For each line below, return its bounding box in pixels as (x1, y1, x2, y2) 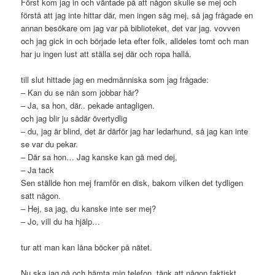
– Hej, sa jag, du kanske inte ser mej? (21, 203, 157, 215)
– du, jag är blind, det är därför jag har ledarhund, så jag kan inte (21, 125, 249, 137)
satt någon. (21, 190, 61, 202)
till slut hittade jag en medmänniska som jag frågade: (21, 74, 209, 86)
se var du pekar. (21, 138, 79, 150)
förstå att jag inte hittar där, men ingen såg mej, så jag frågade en (21, 9, 254, 21)
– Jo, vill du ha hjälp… (21, 215, 101, 228)
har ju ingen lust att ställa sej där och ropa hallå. (21, 48, 192, 60)
